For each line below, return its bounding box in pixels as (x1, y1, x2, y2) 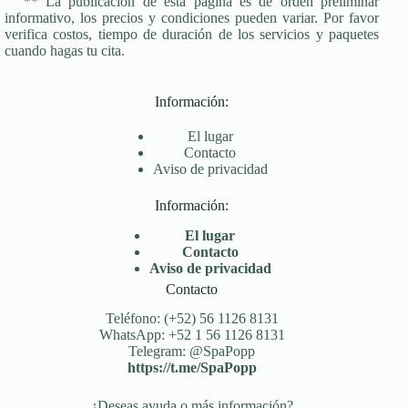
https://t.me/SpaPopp (127, 360, 257, 376)
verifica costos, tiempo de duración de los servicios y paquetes (5, 25, 380, 42)
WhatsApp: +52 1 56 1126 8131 (98, 327, 285, 343)
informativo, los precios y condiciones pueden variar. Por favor (5, 9, 380, 25)
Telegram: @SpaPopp (128, 343, 256, 360)
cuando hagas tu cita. (5, 42, 125, 58)
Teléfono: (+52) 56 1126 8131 (105, 311, 279, 327)
